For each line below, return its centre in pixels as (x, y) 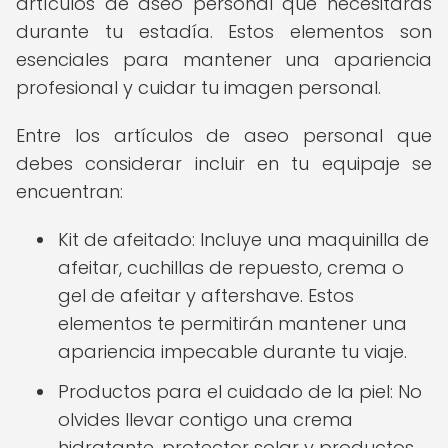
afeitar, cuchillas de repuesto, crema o (231, 267)
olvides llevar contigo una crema (205, 419)
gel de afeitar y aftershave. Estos (206, 295)
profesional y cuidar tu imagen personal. (198, 87)
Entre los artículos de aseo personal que (224, 135)
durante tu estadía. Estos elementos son (224, 31)
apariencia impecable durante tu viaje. (232, 351)
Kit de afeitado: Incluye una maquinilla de (243, 239)
